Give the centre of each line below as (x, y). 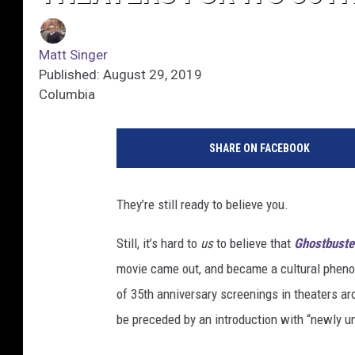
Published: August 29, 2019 (120, 75)
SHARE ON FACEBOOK (259, 149)
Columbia (67, 95)
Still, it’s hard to (158, 244)
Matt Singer (73, 55)
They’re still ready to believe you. (202, 205)
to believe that (254, 244)
